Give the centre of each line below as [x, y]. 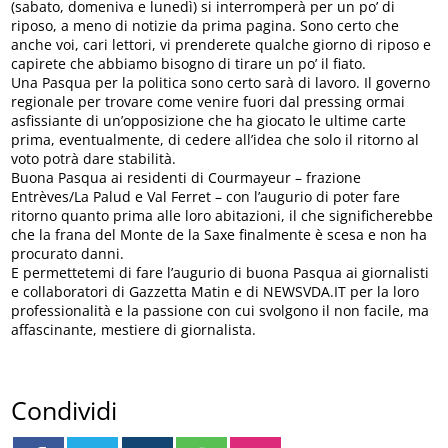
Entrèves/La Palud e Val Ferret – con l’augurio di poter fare [206, 197]
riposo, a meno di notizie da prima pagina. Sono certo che [205, 26]
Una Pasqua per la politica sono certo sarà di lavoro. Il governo [221, 83]
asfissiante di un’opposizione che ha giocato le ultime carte [209, 121]
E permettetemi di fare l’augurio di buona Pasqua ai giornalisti [220, 273]
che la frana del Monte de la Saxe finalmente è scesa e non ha [219, 235]
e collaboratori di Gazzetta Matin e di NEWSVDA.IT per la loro [215, 292]
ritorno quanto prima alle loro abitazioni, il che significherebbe [222, 216]
